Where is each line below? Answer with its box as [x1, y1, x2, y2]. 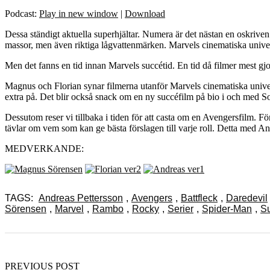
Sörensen [5, 203, 46, 214]
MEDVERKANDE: [5, 143, 84, 154]
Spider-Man [202, 203, 252, 214]
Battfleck [181, 192, 218, 203]
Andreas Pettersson [39, 192, 123, 203]
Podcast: [5, 8, 39, 19]
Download [125, 8, 165, 19]
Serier [168, 203, 193, 214]
